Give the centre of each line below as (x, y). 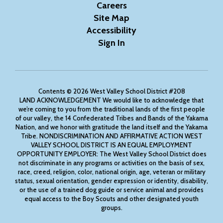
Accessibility (111, 30)
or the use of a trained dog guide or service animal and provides (111, 190)
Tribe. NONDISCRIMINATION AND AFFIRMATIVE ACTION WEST (111, 136)
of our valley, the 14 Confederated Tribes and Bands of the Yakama (111, 118)
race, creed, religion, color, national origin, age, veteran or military (111, 172)
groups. (111, 208)
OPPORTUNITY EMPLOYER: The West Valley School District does (111, 154)
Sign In (111, 43)
